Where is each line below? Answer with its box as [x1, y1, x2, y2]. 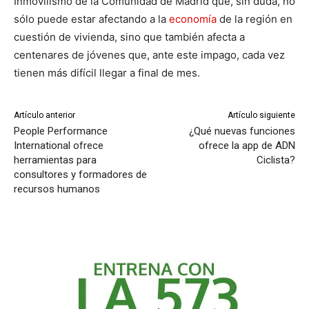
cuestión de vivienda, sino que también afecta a [14, 30, 245, 44]
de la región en [217, 12, 292, 26]
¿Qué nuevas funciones [188, 125, 295, 138]
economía [169, 12, 217, 26]
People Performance [14, 125, 108, 138]
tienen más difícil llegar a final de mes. [14, 66, 200, 80]
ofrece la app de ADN [198, 139, 295, 152]
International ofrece [14, 139, 103, 152]
